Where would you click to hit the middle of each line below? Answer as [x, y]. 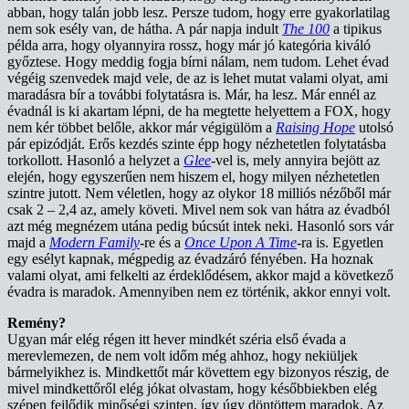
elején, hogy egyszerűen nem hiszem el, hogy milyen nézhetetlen [194, 177]
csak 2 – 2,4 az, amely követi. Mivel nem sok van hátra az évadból [199, 210]
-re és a [162, 243]
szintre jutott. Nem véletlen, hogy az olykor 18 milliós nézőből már [199, 194]
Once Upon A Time [241, 243]
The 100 [306, 29]
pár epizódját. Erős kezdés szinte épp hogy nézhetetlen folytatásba [197, 144]
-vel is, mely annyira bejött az [295, 161]
